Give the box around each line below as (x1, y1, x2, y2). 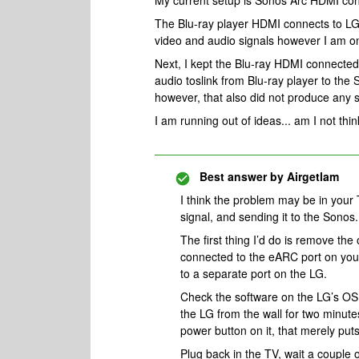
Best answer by (200, 168, 284, 184)
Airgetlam (284, 168, 339, 184)
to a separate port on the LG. (180, 265, 327, 281)
